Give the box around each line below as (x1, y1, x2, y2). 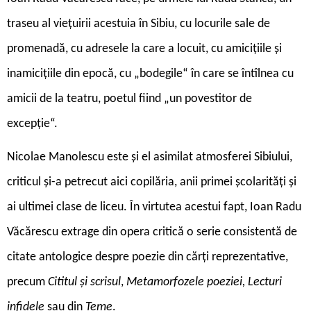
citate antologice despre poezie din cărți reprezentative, (7, 250, 288, 264)
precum (7, 275, 48, 289)
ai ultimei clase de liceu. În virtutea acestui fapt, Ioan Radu (7, 200, 301, 214)
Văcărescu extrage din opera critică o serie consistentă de (7, 225, 297, 239)
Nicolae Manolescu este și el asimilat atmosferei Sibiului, (7, 150, 292, 164)
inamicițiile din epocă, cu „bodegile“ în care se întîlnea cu (7, 67, 294, 81)
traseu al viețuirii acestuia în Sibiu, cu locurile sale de (7, 17, 270, 31)
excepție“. (7, 117, 58, 131)
